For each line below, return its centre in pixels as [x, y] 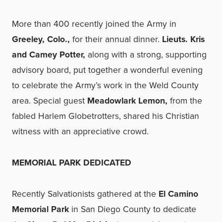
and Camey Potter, [49, 55]
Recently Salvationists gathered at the [85, 194]
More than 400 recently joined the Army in [94, 24]
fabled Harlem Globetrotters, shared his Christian [106, 116]
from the [185, 101]
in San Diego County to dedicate [134, 209]
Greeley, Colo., [41, 39]
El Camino [178, 194]
